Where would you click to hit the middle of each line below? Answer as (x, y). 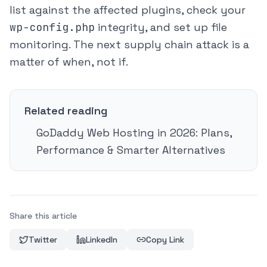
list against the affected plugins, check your (128, 10)
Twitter (43, 240)
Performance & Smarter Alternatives (131, 150)
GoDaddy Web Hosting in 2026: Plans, (134, 133)
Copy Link (165, 240)
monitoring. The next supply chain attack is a (129, 45)
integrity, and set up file (161, 27)
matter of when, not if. (69, 62)
